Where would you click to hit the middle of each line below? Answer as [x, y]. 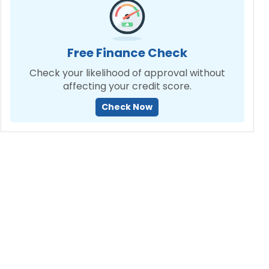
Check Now [127, 107]
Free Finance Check [127, 53]
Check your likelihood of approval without [127, 73]
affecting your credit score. [127, 86]
